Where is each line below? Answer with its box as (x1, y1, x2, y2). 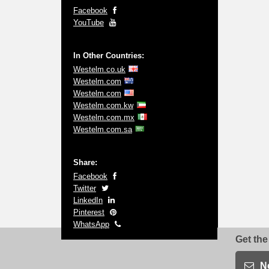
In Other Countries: (73, 51, 144, 60)
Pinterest (73, 208, 104, 217)
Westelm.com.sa (73, 125, 132, 134)
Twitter (73, 184, 96, 193)
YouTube (73, 18, 104, 27)
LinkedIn (73, 196, 103, 205)
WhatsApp (73, 220, 109, 229)
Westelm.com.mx (73, 113, 134, 122)
